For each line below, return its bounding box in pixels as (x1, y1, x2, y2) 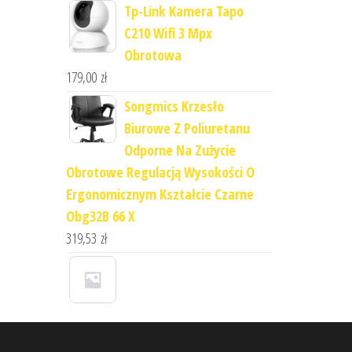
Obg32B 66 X (65, 207, 135, 225)
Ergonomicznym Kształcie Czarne (65, 185, 254, 203)
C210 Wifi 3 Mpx (123, 24, 212, 42)
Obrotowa (123, 46, 181, 64)
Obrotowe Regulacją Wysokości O (65, 163, 255, 181)
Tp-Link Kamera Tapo (123, 2, 244, 20)
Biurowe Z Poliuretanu (123, 119, 250, 137)
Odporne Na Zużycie (123, 141, 236, 159)
